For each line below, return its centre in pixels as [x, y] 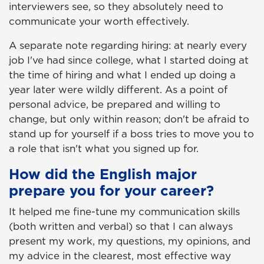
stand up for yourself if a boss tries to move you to [131, 134]
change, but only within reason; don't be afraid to [129, 119]
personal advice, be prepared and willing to [115, 105]
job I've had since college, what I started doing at [129, 60]
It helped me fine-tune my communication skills [124, 212]
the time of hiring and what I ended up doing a [122, 75]
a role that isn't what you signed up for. [105, 149]
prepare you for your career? [111, 191]
